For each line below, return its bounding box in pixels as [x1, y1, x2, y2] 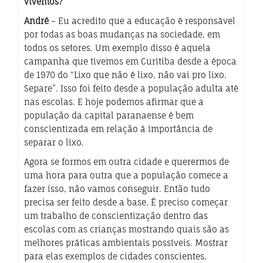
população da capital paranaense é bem [24, 110, 194, 120]
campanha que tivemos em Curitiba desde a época [24, 56, 237, 66]
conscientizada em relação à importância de [24, 123, 213, 134]
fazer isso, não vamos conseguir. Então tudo [24, 183, 210, 194]
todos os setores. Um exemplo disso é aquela [24, 42, 211, 53]
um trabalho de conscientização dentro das [24, 210, 208, 221]
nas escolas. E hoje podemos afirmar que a [24, 96, 204, 107]
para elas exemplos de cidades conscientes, [24, 251, 207, 261]
